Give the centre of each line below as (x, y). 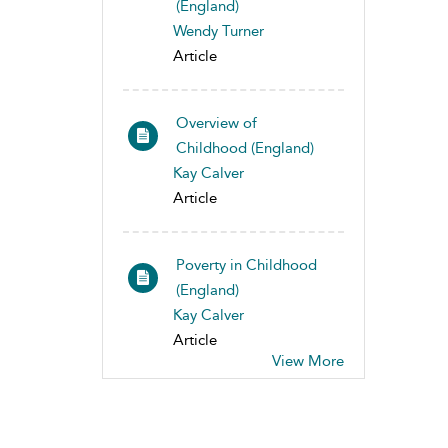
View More (307, 361)
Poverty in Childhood (246, 265)
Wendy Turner (218, 31)
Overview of (216, 123)
